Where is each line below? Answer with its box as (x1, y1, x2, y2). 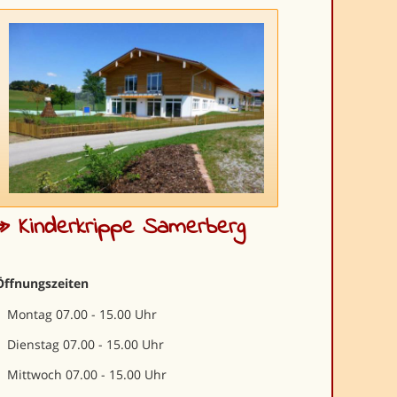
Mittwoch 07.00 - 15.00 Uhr (7, 366, 167, 384)
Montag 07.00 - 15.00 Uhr (7, 306, 158, 323)
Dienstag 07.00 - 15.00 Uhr (7, 336, 165, 354)
